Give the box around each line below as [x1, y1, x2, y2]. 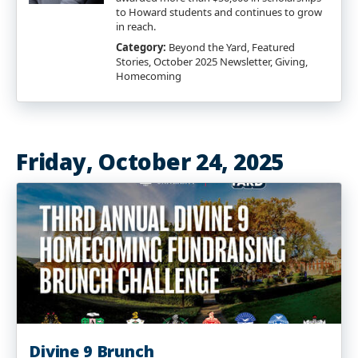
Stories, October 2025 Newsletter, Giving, [116, 54, 308, 69]
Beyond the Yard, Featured [166, 40, 295, 54]
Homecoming [116, 69, 181, 83]
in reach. [116, 19, 156, 34]
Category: [116, 40, 166, 54]
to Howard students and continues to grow [116, 5, 322, 19]
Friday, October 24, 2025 [16, 146, 284, 177]
